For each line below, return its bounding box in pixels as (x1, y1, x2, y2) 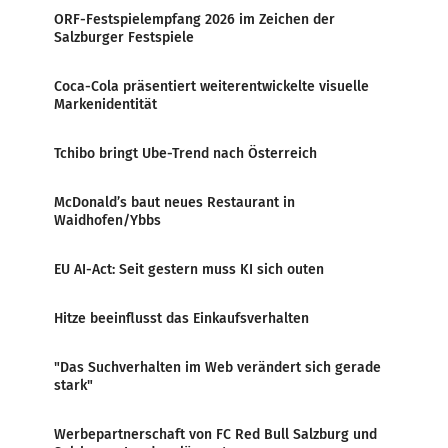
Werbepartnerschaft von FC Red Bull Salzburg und (54, 426, 377, 443)
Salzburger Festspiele (54, 29, 194, 46)
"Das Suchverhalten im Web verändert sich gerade (54, 359, 381, 376)
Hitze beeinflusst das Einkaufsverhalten (54, 310, 309, 327)
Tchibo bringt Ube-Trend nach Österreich (54, 145, 317, 162)
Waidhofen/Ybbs (54, 212, 161, 229)
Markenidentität (54, 96, 157, 113)
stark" (54, 377, 93, 394)
